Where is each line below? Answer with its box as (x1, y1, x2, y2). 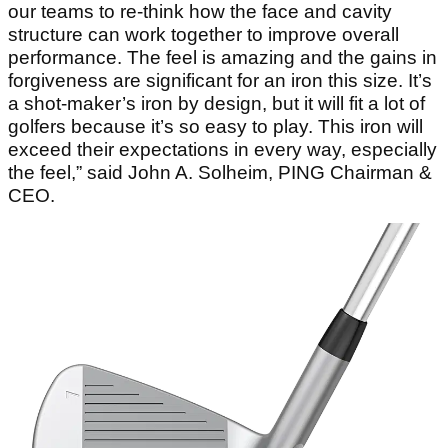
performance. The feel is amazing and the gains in (8, 47, 437, 69)
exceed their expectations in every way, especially (8, 139, 437, 161)
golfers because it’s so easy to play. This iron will (8, 116, 423, 138)
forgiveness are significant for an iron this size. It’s (8, 70, 432, 92)
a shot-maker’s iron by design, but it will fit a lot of (8, 93, 425, 115)
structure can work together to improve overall (8, 24, 399, 46)
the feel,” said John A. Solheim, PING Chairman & (8, 162, 432, 184)
